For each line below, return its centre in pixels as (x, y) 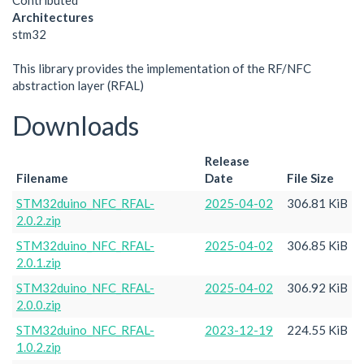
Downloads (76, 126)
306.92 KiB (317, 287)
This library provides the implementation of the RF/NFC (162, 68)
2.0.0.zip (39, 304)
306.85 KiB (317, 245)
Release (227, 160)
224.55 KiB (317, 329)
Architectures (53, 17)
